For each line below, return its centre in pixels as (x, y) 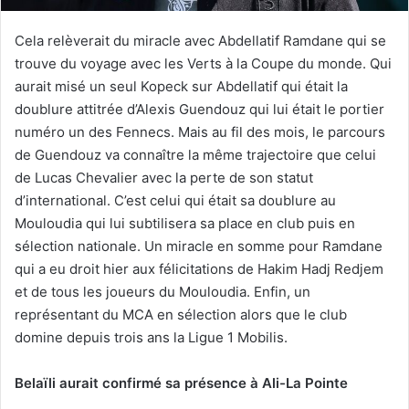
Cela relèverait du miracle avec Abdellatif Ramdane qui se (200, 40)
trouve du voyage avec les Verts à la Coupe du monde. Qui (203, 63)
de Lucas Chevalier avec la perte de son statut (164, 177)
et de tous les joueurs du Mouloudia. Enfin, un (163, 291)
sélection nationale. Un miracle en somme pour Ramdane (199, 246)
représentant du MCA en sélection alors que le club (181, 314)
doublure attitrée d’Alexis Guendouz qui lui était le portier (199, 109)
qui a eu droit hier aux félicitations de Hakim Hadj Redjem (199, 268)
